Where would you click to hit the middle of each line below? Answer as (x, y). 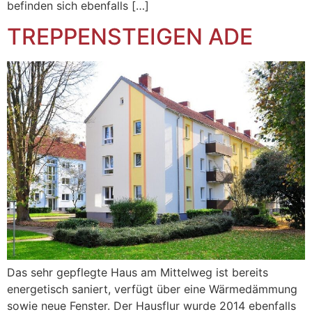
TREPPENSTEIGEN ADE (130, 37)
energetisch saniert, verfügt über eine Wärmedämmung (152, 289)
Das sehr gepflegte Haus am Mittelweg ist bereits (138, 272)
